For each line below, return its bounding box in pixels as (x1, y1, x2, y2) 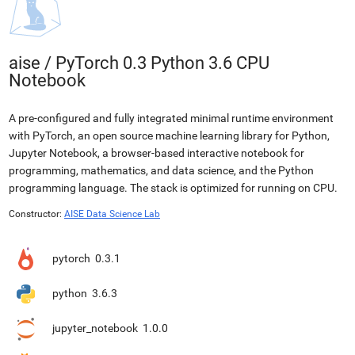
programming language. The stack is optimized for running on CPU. (9, 181, 338, 194)
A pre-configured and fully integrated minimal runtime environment (9, 112, 334, 124)
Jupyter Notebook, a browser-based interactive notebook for (9, 147, 304, 159)
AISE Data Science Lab (64, 208, 160, 219)
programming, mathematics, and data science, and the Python (9, 164, 314, 177)
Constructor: (9, 208, 62, 219)
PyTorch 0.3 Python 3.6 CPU (55, 53, 269, 73)
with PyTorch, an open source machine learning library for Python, (9, 129, 330, 142)
